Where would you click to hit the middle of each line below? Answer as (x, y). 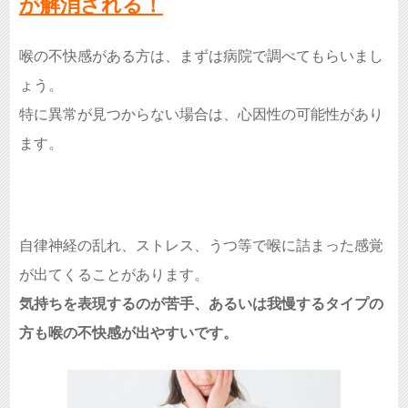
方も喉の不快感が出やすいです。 (128, 333)
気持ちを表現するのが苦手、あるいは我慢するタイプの (201, 304)
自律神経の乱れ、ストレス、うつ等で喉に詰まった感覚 (201, 245)
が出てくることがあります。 (114, 275)
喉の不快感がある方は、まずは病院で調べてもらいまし (201, 56)
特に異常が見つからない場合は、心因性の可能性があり (201, 114)
